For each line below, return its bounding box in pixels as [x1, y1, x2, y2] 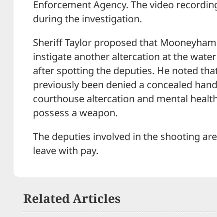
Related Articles [23, 189, 121, 206]
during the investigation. [33, 12, 142, 26]
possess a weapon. [33, 106, 118, 120]
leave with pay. [33, 144, 98, 157]
